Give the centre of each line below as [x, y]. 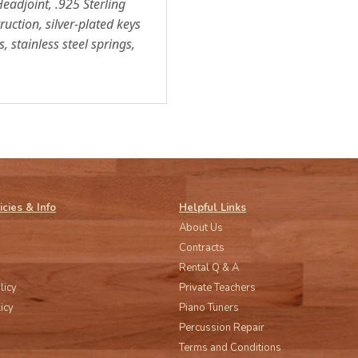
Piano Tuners [209, 308]
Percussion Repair [222, 328]
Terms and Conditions [230, 348]
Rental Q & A [209, 268]
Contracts [202, 248]
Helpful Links [213, 208]
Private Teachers [217, 288]
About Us [201, 228]
